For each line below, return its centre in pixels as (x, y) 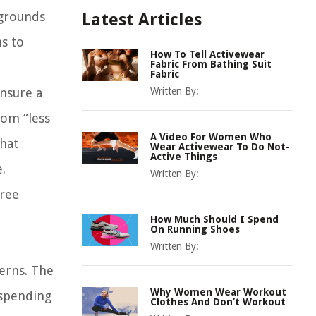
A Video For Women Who (211, 137)
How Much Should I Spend (214, 219)
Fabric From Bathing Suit (211, 64)
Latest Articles (142, 20)
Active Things (184, 157)
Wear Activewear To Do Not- (220, 147)
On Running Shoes (195, 229)
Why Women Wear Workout (218, 292)
